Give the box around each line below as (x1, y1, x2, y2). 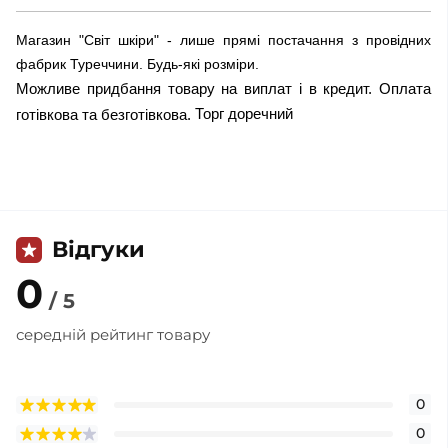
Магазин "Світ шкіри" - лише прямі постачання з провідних (16, 32, 431, 49)
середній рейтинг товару (16, 325, 210, 345)
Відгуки (52, 236, 145, 264)
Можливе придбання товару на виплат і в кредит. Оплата (16, 80, 431, 98)
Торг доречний (195, 105, 293, 123)
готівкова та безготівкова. (16, 106, 191, 124)
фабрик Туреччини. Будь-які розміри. (16, 56, 259, 73)
